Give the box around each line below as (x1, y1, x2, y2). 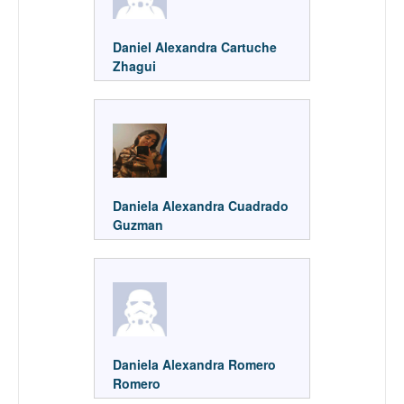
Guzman (113, 215, 163, 234)
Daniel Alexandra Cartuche (113, 37, 277, 56)
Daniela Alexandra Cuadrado (113, 196, 289, 215)
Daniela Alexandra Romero (113, 354, 276, 373)
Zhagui (113, 56, 160, 75)
